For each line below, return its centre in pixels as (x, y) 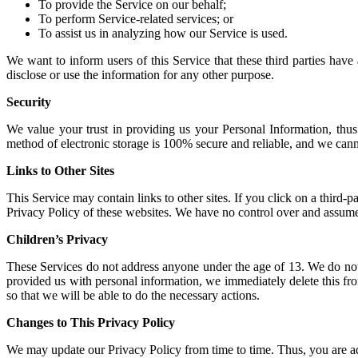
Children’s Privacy (57, 239)
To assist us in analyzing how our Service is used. (163, 33)
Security (29, 101)
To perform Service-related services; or (136, 18)
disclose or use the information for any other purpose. (140, 74)
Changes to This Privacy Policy (91, 322)
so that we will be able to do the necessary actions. (133, 295)
